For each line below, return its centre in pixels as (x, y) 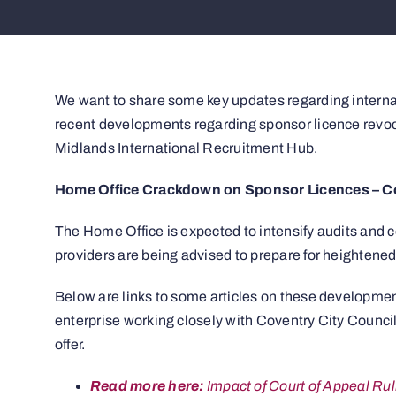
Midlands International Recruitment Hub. (186, 148)
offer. (70, 345)
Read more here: (148, 386)
